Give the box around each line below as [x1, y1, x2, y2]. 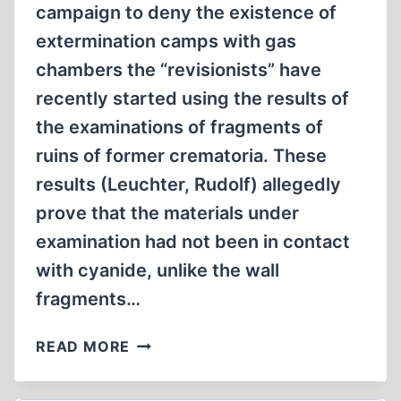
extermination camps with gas [36, 30, 296, 52]
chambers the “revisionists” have [36, 59, 321, 81]
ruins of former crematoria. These [36, 145, 327, 166]
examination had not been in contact [36, 231, 350, 252]
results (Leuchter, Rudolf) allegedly [36, 174, 341, 195]
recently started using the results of [36, 88, 349, 109]
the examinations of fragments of [36, 116, 323, 138]
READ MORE [36, 337, 131, 355]
